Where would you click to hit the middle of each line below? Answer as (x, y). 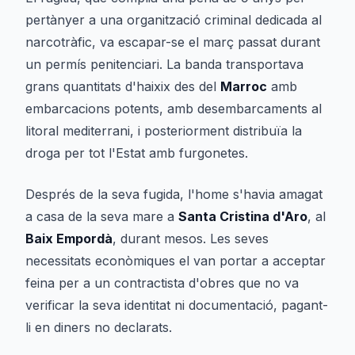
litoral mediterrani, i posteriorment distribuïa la (164, 131)
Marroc (244, 86)
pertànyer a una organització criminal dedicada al (174, 20)
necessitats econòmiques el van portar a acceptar (176, 261)
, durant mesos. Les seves (191, 239)
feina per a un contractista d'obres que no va (162, 283)
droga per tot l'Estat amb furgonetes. (137, 153)
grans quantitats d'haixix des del (123, 86)
